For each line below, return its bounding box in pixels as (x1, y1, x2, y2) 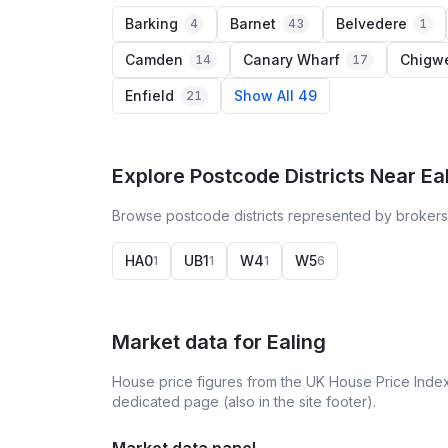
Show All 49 (234, 87, 317, 104)
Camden (125, 51, 183, 68)
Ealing (267, 330, 326, 354)
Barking (125, 15, 178, 32)
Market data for (112, 330, 267, 354)
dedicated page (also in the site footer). (112, 393, 376, 410)
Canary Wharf (243, 51, 340, 68)
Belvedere (336, 15, 407, 32)
